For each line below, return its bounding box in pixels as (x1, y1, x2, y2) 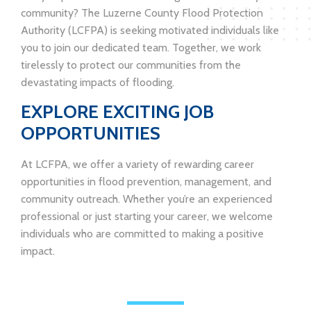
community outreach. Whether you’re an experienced (21, 192, 272, 206)
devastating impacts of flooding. (21, 76, 174, 90)
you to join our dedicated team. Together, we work (21, 41, 261, 55)
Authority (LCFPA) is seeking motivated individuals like (21, 24, 279, 37)
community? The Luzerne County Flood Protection (21, 6, 263, 20)
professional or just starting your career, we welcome (21, 210, 273, 224)
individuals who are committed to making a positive (21, 227, 264, 241)
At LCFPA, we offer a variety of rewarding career (21, 158, 254, 171)
